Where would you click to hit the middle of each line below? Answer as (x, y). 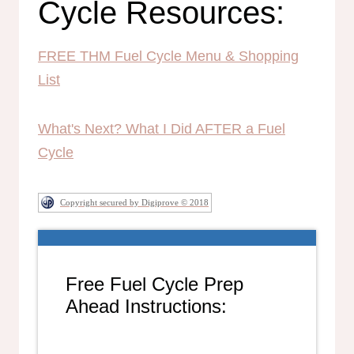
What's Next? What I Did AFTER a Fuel (162, 128)
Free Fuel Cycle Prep (155, 284)
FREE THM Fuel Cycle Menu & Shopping (168, 56)
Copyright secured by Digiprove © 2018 (134, 202)
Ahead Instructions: (147, 307)
